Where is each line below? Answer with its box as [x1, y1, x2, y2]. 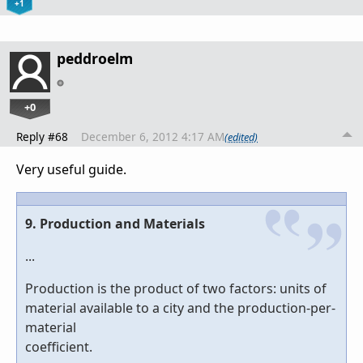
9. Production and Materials [25, 215, 205, 233]
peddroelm [57, 49, 133, 69]
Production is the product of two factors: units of [25, 280, 327, 298]
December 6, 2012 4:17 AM [81, 129, 224, 145]
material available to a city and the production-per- [25, 299, 335, 318]
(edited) [224, 129, 258, 144]
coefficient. [25, 338, 92, 357]
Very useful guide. [16, 160, 130, 179]
